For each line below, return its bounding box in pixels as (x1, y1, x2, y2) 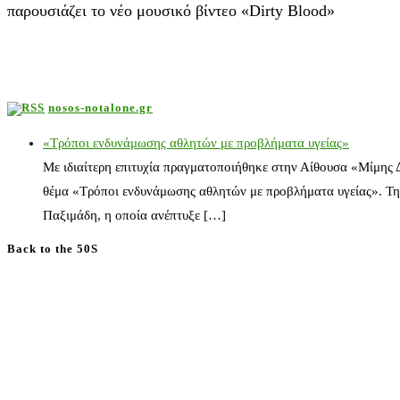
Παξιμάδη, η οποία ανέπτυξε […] (43, 208, 226, 223)
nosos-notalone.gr (48, 100, 153, 114)
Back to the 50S (7, 242, 98, 256)
